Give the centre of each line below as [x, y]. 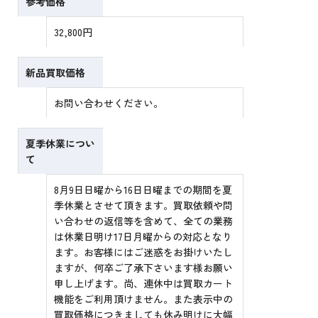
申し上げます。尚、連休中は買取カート [144, 284]
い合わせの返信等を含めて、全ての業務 [144, 221]
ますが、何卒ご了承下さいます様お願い [144, 268]
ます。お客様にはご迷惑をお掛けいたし [144, 252]
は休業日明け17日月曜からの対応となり [143, 237]
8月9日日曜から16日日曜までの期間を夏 [143, 190]
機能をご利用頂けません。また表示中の [144, 299]
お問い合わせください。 [109, 103]
